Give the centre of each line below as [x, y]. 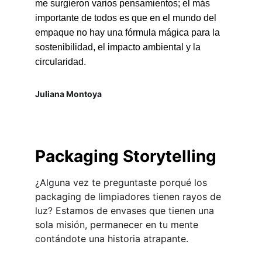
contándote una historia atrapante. [112, 239]
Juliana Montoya [68, 94]
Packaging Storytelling [126, 156]
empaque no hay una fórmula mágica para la [129, 32]
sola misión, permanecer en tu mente [118, 225]
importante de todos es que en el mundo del [127, 18]
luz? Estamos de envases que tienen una [126, 211]
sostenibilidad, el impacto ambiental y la [119, 47]
